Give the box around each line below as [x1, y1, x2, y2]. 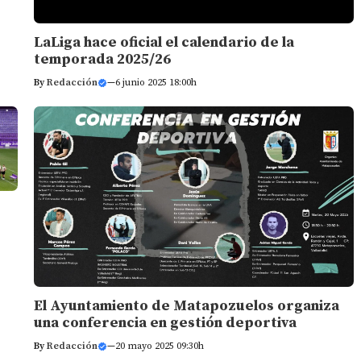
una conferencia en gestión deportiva [33, 313, 297, 332]
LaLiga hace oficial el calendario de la [33, 32, 294, 52]
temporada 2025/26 [33, 49, 171, 68]
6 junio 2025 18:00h [114, 76, 197, 89]
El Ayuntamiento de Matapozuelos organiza [33, 296, 339, 315]
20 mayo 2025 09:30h [114, 339, 204, 352]
